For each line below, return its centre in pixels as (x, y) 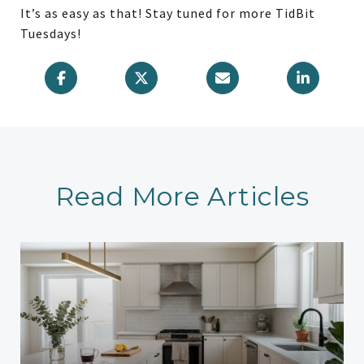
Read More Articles (182, 196)
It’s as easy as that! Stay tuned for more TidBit (168, 13)
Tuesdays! (51, 33)
